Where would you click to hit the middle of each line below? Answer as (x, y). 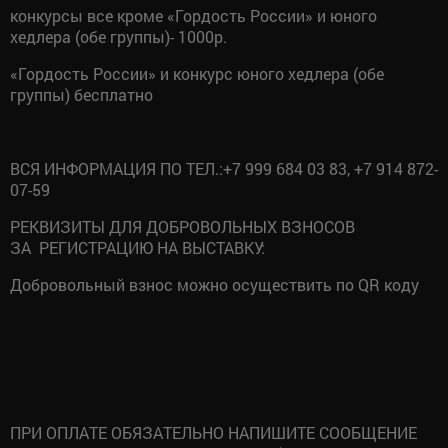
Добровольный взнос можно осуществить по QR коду (214, 284)
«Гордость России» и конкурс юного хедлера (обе (197, 73)
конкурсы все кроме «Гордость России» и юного (193, 15)
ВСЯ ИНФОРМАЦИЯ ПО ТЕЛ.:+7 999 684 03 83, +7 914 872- (224, 168)
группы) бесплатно (81, 94)
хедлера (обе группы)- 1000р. (118, 36)
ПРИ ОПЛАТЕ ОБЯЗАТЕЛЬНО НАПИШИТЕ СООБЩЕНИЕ (213, 432)
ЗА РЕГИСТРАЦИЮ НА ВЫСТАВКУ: (137, 247)
